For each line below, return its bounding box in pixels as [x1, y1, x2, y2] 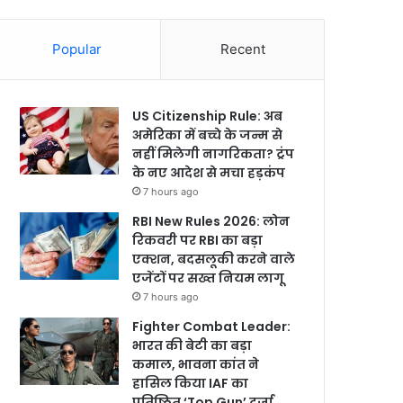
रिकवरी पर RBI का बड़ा [132, 231, 264, 249]
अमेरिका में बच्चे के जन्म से [132, 126, 283, 144]
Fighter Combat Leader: [132, 318, 291, 336]
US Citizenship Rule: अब [132, 107, 283, 125]
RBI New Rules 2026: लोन [132, 212, 291, 230]
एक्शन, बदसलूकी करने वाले [132, 250, 296, 268]
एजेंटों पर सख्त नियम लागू [132, 269, 285, 287]
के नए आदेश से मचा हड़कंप [132, 164, 286, 182]
